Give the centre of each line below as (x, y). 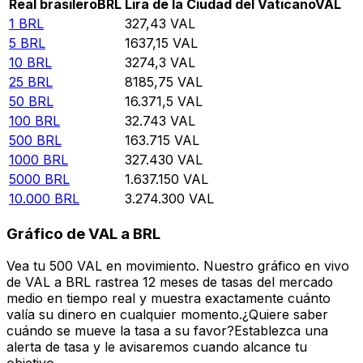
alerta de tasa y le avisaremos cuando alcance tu (157, 347)
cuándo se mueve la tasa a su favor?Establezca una (167, 331)
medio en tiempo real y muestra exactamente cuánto (169, 299)
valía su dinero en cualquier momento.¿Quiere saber (167, 315)
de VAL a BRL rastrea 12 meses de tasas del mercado (170, 282)
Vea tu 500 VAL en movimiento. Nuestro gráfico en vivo (178, 266)
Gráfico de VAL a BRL (83, 233)
